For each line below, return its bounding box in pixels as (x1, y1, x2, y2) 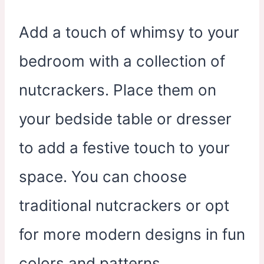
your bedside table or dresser (19, 109, 232, 128)
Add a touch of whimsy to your (19, 22, 239, 41)
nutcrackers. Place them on (19, 80, 216, 99)
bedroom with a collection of (19, 51, 225, 70)
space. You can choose (19, 167, 187, 186)
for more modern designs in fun (19, 225, 245, 243)
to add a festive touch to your (19, 138, 230, 157)
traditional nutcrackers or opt (19, 196, 229, 214)
